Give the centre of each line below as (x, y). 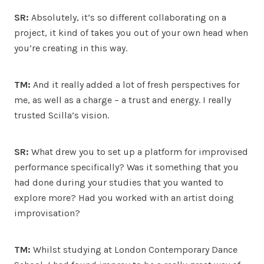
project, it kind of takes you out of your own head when (131, 32)
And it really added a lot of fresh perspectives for (136, 84)
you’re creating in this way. (71, 48)
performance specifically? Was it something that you (126, 167)
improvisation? (47, 213)
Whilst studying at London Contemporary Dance (134, 249)
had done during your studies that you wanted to (119, 182)
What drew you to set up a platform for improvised (140, 151)
